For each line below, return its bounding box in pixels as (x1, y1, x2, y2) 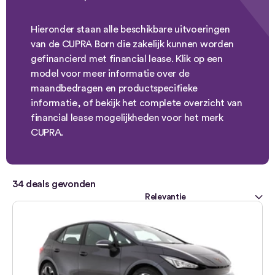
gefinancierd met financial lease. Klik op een (31, 54, 223, 64)
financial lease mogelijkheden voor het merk (31, 113, 223, 123)
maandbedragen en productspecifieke (31, 83, 198, 93)
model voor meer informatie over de (31, 69, 190, 79)
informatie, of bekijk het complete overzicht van (31, 98, 242, 108)
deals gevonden (23, 179, 96, 189)
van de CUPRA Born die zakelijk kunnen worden (31, 39, 234, 49)
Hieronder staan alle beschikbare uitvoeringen (31, 25, 230, 34)
